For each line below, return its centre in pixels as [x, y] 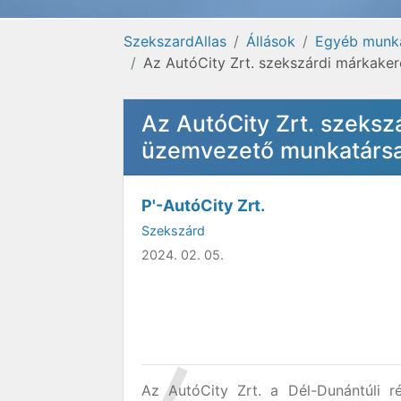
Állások [271, 41]
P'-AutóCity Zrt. [203, 205]
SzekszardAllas [175, 41]
